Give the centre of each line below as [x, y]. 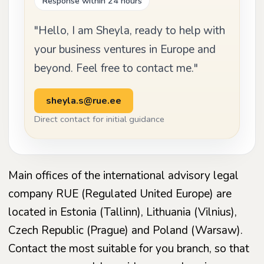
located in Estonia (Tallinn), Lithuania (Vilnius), [123, 212]
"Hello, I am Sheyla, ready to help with [130, 30]
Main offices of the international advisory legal [123, 175]
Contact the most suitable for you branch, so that [129, 248]
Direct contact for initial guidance [99, 119]
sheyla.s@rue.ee [84, 100]
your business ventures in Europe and [125, 49]
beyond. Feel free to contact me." [116, 68]
